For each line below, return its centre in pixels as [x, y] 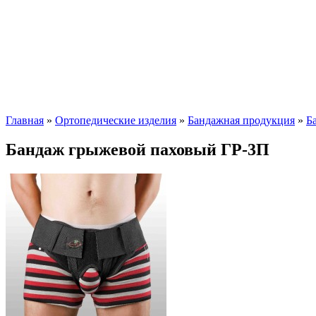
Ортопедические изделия [116, 120]
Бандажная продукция [241, 120]
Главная [25, 120]
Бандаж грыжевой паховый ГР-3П [138, 150]
